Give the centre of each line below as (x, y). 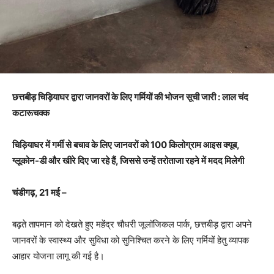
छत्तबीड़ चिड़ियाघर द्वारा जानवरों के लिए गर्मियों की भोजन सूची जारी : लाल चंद (130, 97)
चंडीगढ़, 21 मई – (39, 193)
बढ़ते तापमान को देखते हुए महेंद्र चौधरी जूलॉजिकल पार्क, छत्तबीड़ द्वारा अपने (132, 224)
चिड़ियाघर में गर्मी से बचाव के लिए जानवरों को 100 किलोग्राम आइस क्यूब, (126, 145)
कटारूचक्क (31, 113)
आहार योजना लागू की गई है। (58, 256)
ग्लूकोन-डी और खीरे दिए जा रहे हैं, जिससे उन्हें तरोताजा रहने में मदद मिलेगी (128, 161)
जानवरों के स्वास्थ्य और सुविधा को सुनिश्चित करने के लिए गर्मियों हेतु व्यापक (131, 240)
